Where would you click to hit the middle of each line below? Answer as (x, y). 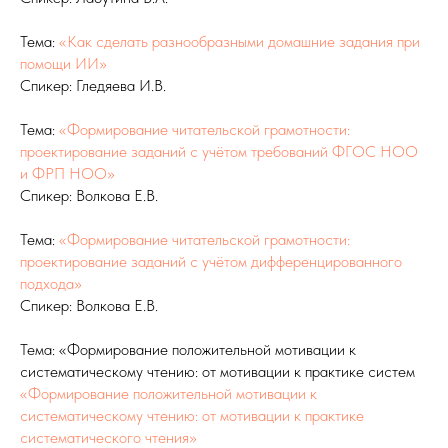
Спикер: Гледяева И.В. (93, 86)
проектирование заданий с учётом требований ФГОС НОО (219, 152)
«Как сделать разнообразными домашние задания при (237, 42)
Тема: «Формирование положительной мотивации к (188, 350)
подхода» (51, 284)
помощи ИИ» (63, 64)
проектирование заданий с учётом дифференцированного (211, 262)
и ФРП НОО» (67, 174)
